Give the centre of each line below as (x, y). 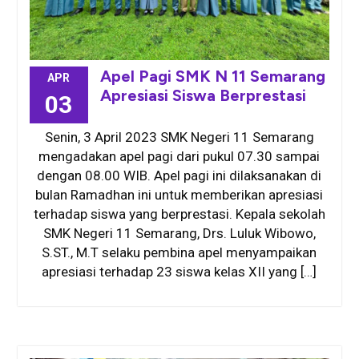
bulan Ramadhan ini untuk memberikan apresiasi (179, 195)
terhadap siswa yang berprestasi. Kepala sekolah (179, 214)
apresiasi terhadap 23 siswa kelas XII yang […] (179, 272)
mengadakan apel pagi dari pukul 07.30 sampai (179, 157)
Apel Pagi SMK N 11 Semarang (212, 77)
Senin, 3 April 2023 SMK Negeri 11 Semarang (179, 137)
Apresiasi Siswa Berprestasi (203, 96)
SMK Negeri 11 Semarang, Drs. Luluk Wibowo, (179, 234)
